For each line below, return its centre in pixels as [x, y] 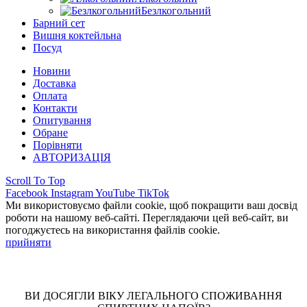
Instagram [72, 193]
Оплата [50, 95]
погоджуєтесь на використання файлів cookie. [113, 230]
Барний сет [59, 23]
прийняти [28, 242]
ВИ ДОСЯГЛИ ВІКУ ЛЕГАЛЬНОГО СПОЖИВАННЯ [153, 296]
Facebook [27, 193]
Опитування [62, 120]
